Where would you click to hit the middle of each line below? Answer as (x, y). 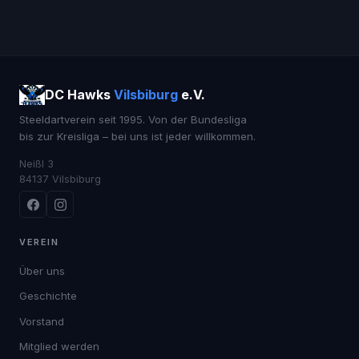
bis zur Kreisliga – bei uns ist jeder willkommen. (137, 136)
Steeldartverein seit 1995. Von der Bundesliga (133, 119)
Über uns (42, 271)
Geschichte (48, 296)
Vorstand (42, 321)
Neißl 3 (36, 164)
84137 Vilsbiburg (60, 179)
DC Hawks (79, 95)
